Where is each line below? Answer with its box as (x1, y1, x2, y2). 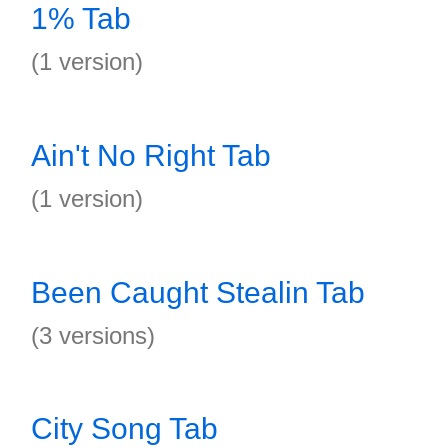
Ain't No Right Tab (31, 139, 271, 172)
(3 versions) (31, 322, 155, 349)
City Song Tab (31, 412, 218, 445)
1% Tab (31, 2, 131, 35)
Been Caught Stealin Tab (31, 276, 365, 309)
